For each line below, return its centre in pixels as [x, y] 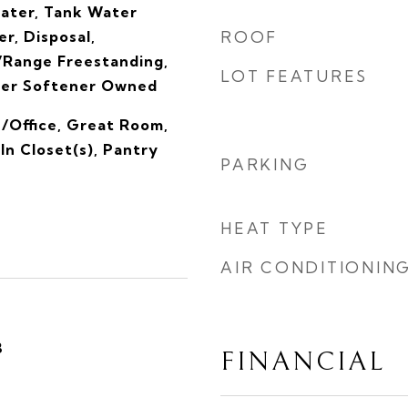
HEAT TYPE [275, 228]
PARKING [265, 164]
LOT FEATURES [294, 76]
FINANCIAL [303, 362]
